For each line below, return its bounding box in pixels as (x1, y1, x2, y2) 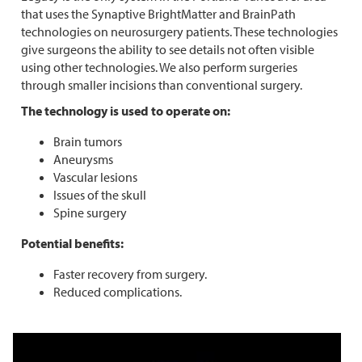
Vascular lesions (53, 169, 137, 186)
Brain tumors (53, 133, 122, 150)
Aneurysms (53, 151, 113, 168)
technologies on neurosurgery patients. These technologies (21, 23, 338, 40)
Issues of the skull (53, 187, 146, 204)
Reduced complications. (53, 284, 182, 301)
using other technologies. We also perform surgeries (21, 59, 297, 76)
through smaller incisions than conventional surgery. (21, 77, 302, 94)
